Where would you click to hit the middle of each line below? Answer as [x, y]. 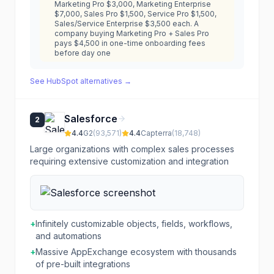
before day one [83, 53]
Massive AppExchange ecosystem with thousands [136, 252]
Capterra [156, 133]
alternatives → [105, 81]
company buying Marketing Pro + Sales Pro [132, 33]
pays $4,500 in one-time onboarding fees [130, 43]
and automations [68, 236]
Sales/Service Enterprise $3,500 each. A [127, 24]
